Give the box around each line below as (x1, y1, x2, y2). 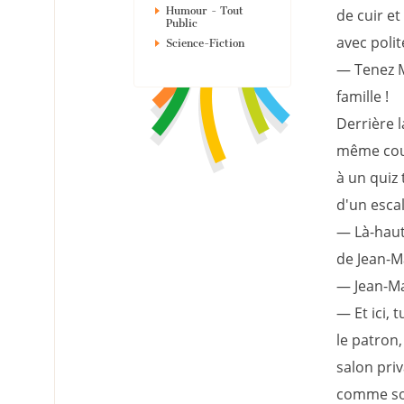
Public (166, 17, 197, 30)
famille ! (335, 87, 389, 106)
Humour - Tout (166, 5, 243, 17)
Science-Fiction (166, 37, 244, 50)
